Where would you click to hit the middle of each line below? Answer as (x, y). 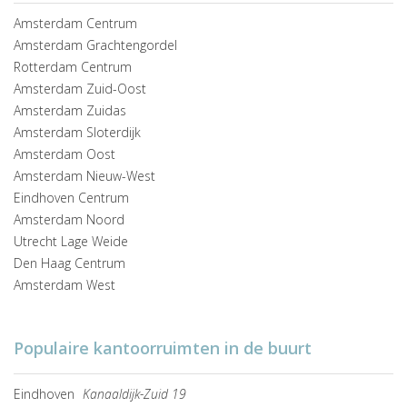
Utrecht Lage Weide (71, 242)
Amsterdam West (65, 285)
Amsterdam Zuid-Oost (80, 89)
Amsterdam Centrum (75, 24)
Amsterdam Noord (69, 220)
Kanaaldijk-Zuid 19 (134, 394)
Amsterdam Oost (65, 154)
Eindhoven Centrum (71, 198)
